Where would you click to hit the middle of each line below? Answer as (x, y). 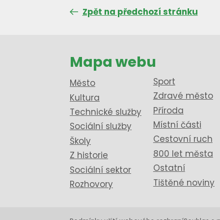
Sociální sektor (100, 170)
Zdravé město (183, 96)
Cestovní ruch (183, 139)
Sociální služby (101, 126)
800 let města (183, 153)
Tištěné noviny (184, 182)
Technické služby (106, 112)
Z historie (89, 155)
